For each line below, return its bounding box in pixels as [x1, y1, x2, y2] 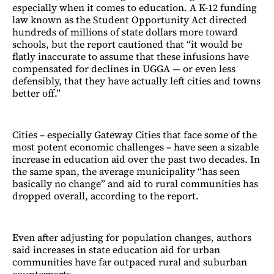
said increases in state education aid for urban [12, 243, 220, 257]
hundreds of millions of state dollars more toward [12, 25, 238, 39]
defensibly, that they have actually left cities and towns [12, 74, 261, 88]
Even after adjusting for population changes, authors [12, 231, 251, 245]
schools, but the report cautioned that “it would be [12, 37, 242, 51]
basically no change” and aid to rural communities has [12, 177, 258, 191]
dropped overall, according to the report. [12, 189, 201, 203]
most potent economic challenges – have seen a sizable [12, 140, 259, 154]
